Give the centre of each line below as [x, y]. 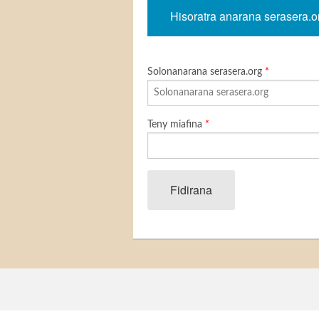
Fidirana [191, 190]
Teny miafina [176, 125]
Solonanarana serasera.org [206, 72]
